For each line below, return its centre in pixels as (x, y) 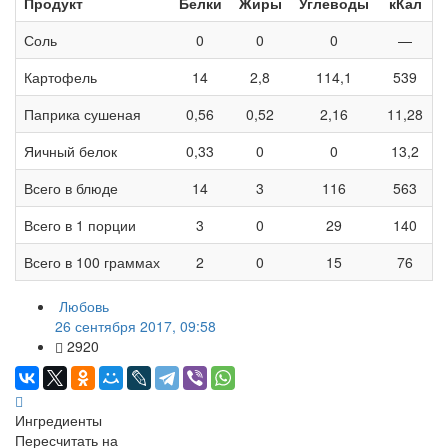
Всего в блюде (71, 188)
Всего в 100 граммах (92, 262)
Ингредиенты (58, 420)
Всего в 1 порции (80, 225)
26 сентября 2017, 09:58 (135, 326)
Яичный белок (70, 151)
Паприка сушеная (82, 114)
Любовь (84, 306)
